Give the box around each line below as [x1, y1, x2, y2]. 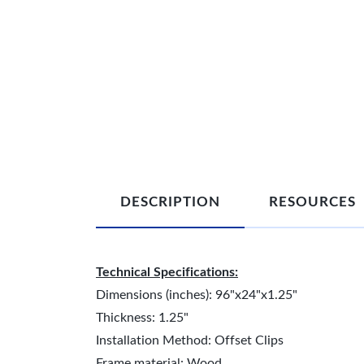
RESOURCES [269, 195, 356, 209]
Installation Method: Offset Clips [96, 334, 284, 347]
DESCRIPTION [120, 195, 220, 209]
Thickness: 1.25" [96, 311, 188, 324]
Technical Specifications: [96, 266, 238, 279]
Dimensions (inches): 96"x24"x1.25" [96, 288, 297, 301]
